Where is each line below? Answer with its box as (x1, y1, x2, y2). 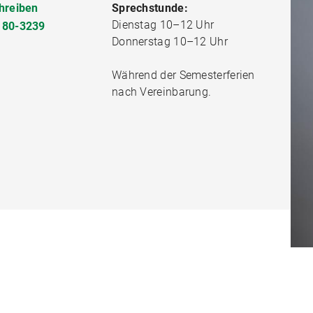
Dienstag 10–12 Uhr (111, 18, 214, 31)
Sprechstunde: (111, 1, 188, 15)
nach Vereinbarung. (111, 85, 212, 99)
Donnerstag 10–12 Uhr (111, 35, 228, 48)
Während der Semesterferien (111, 68, 255, 82)
